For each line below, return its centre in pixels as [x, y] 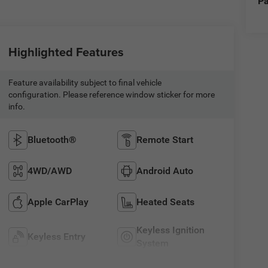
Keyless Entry [56, 236]
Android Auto [165, 170]
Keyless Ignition [171, 230]
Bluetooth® [52, 139]
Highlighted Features [66, 51]
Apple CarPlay [58, 202]
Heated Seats [166, 202]
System [153, 243]
